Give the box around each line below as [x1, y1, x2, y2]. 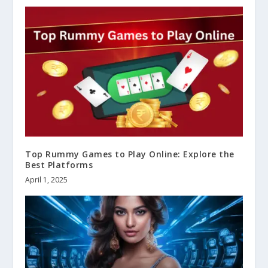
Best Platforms [25, 159, 93, 170]
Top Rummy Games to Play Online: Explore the [25, 148, 234, 160]
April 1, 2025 [25, 174, 68, 185]
